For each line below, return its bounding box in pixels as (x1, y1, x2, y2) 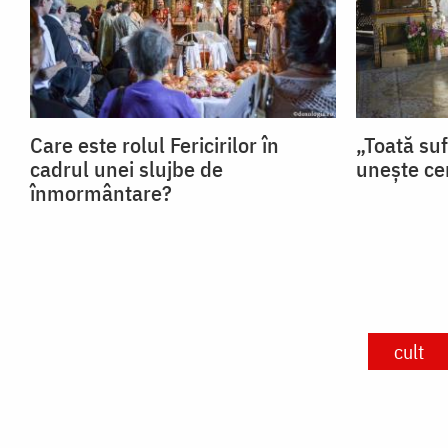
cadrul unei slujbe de (30, 153, 223, 183)
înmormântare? (30, 177, 172, 207)
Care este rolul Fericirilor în (30, 129, 279, 159)
